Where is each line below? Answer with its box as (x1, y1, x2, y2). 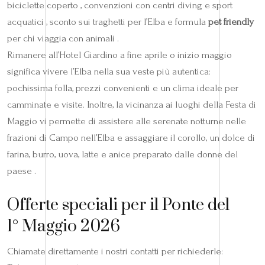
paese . (7, 164, 36, 176)
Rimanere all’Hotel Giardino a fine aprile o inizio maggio (7, 49, 232, 60)
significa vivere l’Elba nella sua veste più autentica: (7, 65, 211, 77)
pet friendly (208, 15, 254, 27)
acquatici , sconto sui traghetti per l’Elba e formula (7, 15, 208, 27)
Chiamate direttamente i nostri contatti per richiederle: (7, 245, 223, 257)
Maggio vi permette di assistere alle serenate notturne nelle (7, 115, 246, 127)
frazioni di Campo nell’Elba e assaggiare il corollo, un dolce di (7, 131, 255, 143)
